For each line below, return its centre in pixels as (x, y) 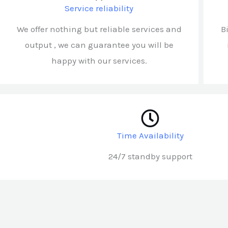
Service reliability (99, 8)
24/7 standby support (150, 156)
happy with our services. (99, 60)
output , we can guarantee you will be (99, 45)
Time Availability (150, 135)
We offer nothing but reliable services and (99, 29)
